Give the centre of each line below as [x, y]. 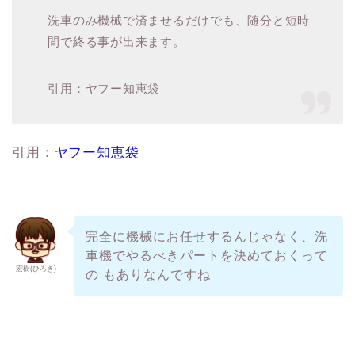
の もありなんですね [148, 275]
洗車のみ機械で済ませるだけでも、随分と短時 [179, 21]
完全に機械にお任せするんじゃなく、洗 [206, 237]
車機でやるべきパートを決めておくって [206, 256]
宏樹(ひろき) [36, 269]
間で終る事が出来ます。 [116, 42]
